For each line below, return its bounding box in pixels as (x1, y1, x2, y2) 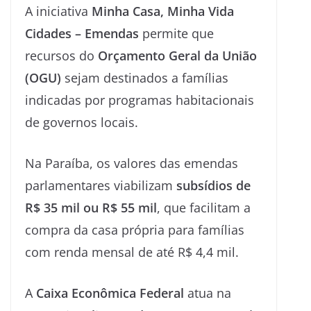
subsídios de (176, 177, 251, 194)
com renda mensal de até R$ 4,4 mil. (25, 244, 239, 260)
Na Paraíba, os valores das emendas (25, 155, 238, 171)
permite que (139, 25, 214, 42)
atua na (184, 285, 231, 301)
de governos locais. (25, 114, 138, 131)
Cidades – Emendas (25, 25, 139, 42)
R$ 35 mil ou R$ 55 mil (25, 199, 157, 216)
